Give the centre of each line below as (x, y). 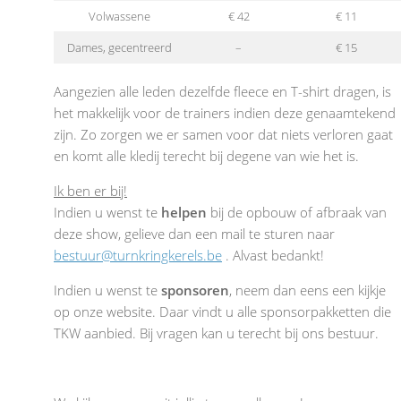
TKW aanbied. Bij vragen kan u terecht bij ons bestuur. (216, 333)
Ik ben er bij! (90, 191)
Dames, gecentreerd (119, 47)
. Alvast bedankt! (273, 256)
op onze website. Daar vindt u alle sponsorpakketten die (222, 312)
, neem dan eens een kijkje (307, 290)
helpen (184, 213)
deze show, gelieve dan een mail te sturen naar (194, 234)
